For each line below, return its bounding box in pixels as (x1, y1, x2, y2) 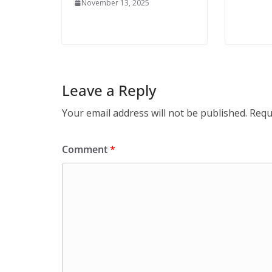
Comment (62, 143, 110, 156)
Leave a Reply (62, 80, 156, 100)
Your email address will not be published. (62, 106, 247, 120)
